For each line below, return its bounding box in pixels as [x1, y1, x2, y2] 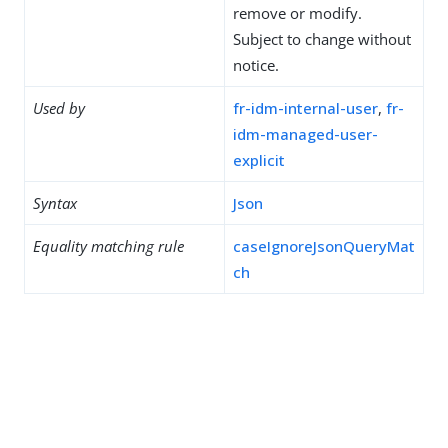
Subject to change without [233, 29, 411, 49]
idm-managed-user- [233, 124, 378, 144]
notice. [233, 55, 279, 75]
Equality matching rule [33, 236, 184, 256]
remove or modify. [233, 3, 362, 23]
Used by [33, 98, 85, 118]
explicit [233, 150, 285, 170]
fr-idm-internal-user [233, 98, 378, 118]
